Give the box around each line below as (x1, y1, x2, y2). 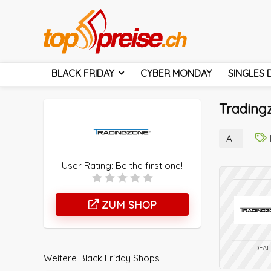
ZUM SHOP (98, 198, 157, 211)
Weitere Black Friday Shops (44, 252, 160, 264)
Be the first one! (116, 159, 183, 171)
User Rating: (62, 159, 116, 171)
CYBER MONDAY (140, 67, 212, 79)
